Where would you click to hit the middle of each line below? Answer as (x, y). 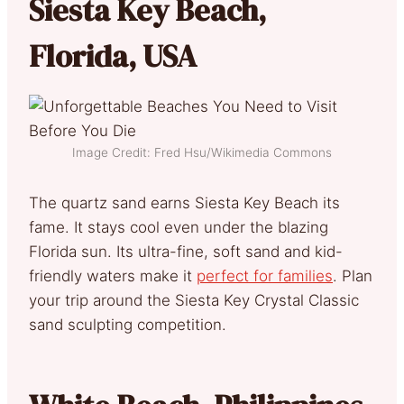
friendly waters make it (113, 275)
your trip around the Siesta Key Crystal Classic (194, 300)
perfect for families (265, 275)
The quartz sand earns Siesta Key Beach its (184, 202)
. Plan (353, 275)
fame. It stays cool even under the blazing (179, 227)
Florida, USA (113, 55)
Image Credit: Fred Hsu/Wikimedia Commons (202, 152)
